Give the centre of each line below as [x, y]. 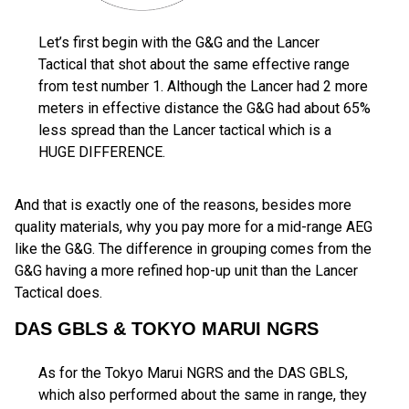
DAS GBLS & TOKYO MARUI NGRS [167, 328]
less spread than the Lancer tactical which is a [185, 130]
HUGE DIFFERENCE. [102, 152]
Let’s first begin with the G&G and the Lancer [179, 42]
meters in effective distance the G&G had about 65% [204, 108]
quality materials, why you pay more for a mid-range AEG [194, 226]
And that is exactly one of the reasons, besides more [183, 204]
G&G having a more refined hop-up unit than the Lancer [186, 270]
